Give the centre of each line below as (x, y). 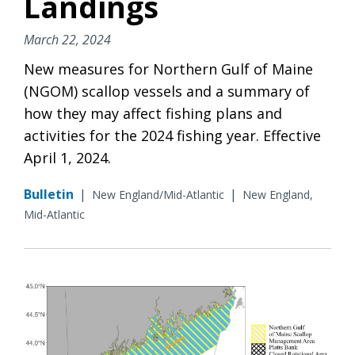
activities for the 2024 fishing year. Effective (172, 135)
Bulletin (49, 194)
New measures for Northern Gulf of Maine (168, 69)
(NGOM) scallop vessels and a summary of (167, 91)
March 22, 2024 (67, 39)
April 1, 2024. (67, 157)
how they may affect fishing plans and (153, 113)
